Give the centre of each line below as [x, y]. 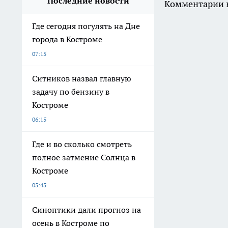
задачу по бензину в [71, 91]
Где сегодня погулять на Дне [86, 26]
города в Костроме [67, 39]
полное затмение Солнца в [84, 157]
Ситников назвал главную [82, 78]
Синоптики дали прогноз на [87, 209]
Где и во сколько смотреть [82, 144]
